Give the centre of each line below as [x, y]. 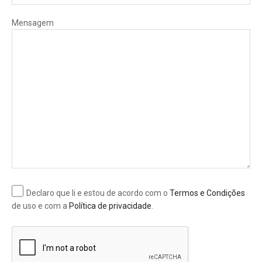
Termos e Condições [207, 193]
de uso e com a [40, 206]
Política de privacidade [110, 206]
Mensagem [33, 23]
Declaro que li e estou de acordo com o [98, 193]
